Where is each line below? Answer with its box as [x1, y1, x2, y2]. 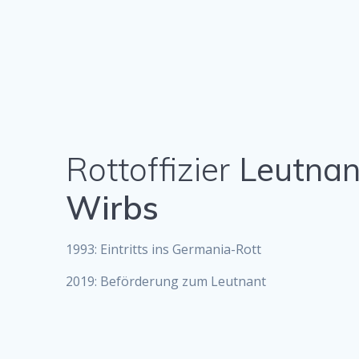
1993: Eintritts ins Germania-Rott [66, 240, 262, 258]
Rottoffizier [66, 148, 231, 189]
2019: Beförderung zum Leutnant [66, 272, 267, 290]
